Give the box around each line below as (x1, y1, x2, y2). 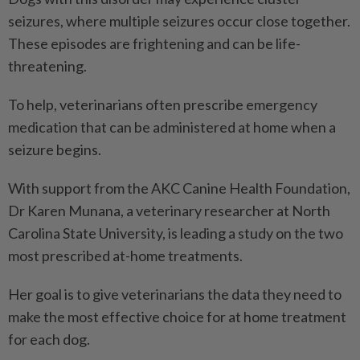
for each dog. (8, 330, 90, 349)
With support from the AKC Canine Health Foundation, (8, 179, 350, 198)
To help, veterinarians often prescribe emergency (8, 96, 317, 114)
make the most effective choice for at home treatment (8, 308, 346, 326)
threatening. (8, 57, 87, 76)
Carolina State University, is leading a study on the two (8, 224, 343, 243)
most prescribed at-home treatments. (8, 247, 243, 265)
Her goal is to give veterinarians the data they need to (8, 285, 342, 304)
